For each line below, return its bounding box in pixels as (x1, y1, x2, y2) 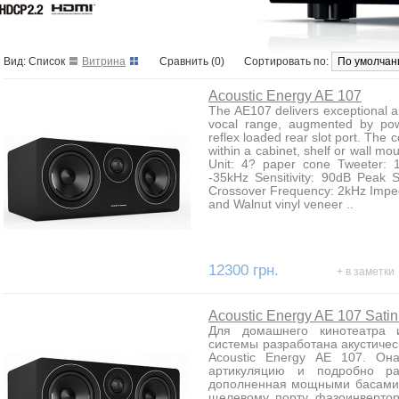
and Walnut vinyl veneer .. (208, 197, 354, 211)
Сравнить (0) (159, 55, 224, 68)
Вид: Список (4, 55, 65, 68)
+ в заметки (337, 265, 395, 278)
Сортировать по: (244, 55, 331, 68)
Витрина (82, 55, 126, 68)
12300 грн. (208, 262, 283, 279)
